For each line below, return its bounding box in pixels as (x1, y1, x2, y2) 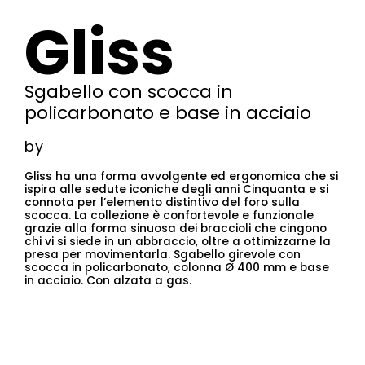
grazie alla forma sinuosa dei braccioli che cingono (24, 221, 327, 236)
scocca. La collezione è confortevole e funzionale (24, 208, 314, 223)
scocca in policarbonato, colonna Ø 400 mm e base (24, 260, 329, 275)
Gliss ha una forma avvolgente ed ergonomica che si (24, 169, 338, 184)
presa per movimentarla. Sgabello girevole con (24, 247, 301, 262)
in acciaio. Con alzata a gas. (24, 273, 191, 288)
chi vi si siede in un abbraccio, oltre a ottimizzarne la (24, 234, 331, 249)
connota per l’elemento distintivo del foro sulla (24, 195, 300, 210)
